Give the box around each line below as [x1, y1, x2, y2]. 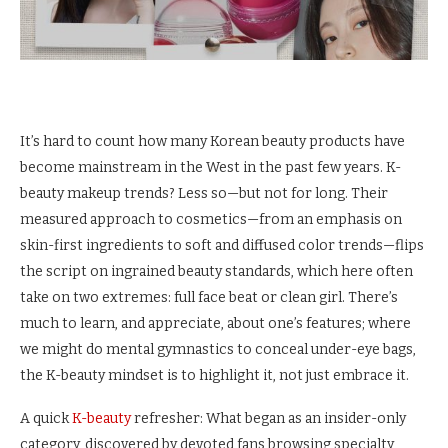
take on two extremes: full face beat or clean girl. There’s [20, 289, 398, 307]
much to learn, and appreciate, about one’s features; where [20, 315, 411, 333]
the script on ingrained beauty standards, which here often [20, 263, 413, 281]
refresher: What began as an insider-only [131, 410, 406, 428]
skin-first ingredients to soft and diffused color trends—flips [20, 237, 424, 255]
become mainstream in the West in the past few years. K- [20, 159, 401, 177]
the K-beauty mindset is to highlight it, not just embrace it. [20, 367, 409, 385]
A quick [20, 410, 72, 428]
